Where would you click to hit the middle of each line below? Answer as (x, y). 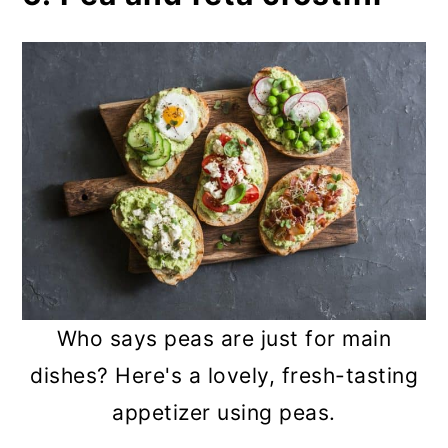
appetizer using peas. (224, 413)
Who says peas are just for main (224, 339)
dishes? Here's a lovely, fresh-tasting (224, 376)
